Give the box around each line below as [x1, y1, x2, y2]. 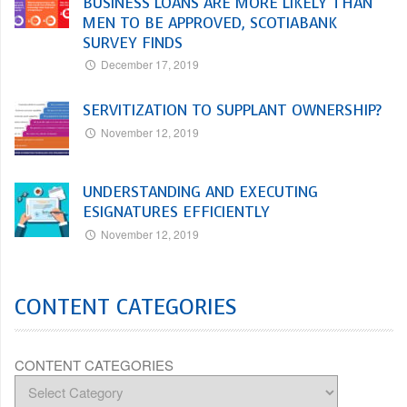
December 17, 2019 [101, 56, 200, 73]
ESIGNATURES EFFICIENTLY [83, 202, 270, 223]
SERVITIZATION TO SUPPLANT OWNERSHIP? [83, 100, 382, 122]
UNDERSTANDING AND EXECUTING [83, 182, 318, 203]
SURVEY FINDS [83, 33, 183, 55]
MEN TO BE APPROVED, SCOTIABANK [83, 13, 337, 35]
